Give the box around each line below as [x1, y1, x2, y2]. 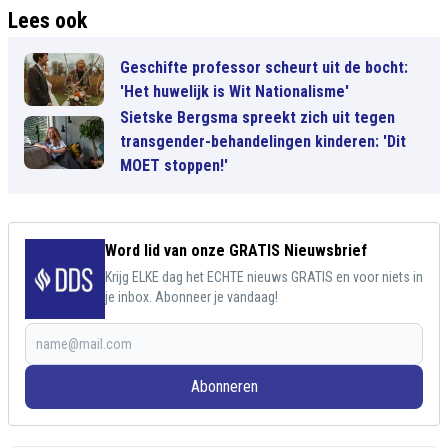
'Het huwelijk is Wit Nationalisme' [120, 81, 349, 101]
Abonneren [190, 377, 258, 397]
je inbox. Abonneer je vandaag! [105, 289, 278, 306]
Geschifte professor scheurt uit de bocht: [120, 57, 408, 77]
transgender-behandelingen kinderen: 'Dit [120, 132, 406, 152]
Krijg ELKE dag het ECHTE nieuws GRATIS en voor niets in [105, 269, 423, 286]
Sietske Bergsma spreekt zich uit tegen [120, 108, 395, 128]
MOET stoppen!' [120, 156, 228, 176]
